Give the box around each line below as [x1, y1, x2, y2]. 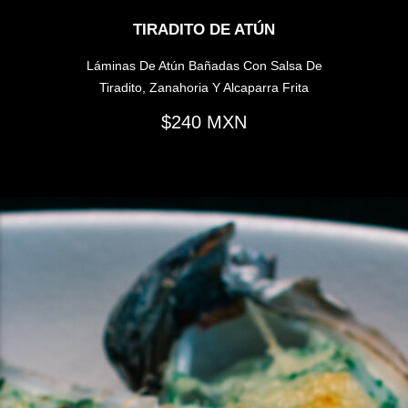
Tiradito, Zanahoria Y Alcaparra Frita [99, 79, 309, 95]
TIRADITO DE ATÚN [133, 21, 275, 39]
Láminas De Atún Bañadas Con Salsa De [86, 57, 322, 73]
